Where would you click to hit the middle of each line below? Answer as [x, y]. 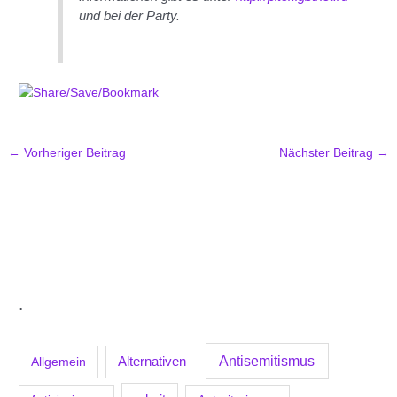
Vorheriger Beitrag [74, 153]
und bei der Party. [130, 16]
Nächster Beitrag [327, 153]
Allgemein [58, 362]
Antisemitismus [267, 362]
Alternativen [152, 362]
